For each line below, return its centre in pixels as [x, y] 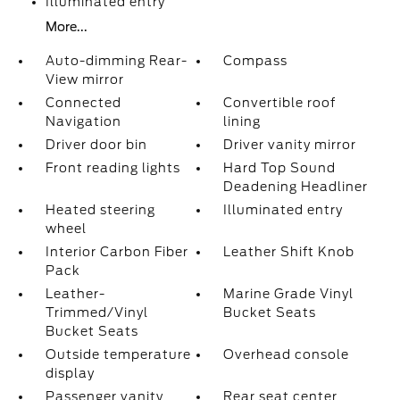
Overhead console [287, 354]
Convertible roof [280, 103]
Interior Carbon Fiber [117, 252]
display [70, 373]
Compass [256, 61]
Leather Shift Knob [289, 252]
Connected [83, 103]
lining [242, 121]
